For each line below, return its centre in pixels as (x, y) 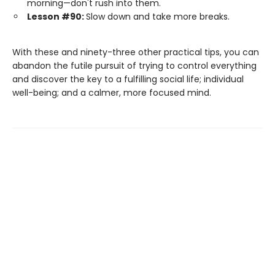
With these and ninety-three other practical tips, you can (136, 52)
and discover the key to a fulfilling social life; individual (128, 79)
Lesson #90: (56, 17)
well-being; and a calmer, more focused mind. (112, 93)
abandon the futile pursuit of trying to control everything (134, 66)
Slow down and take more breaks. (158, 17)
